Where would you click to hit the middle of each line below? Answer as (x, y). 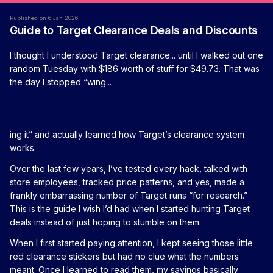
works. (23, 147)
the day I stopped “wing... (61, 82)
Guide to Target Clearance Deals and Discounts (134, 30)
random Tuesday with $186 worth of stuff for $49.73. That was (135, 68)
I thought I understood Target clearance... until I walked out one (136, 55)
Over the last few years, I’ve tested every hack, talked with (129, 168)
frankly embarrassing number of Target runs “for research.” (129, 195)
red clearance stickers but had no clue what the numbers (124, 256)
